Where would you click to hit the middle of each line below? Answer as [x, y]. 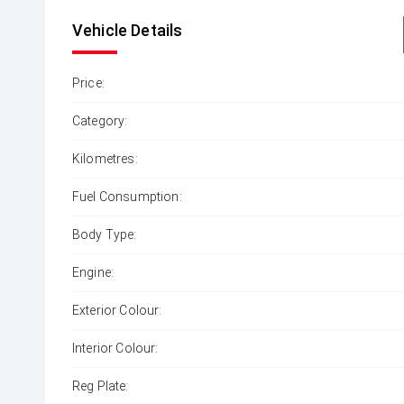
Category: [100, 121]
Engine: [93, 272]
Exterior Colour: [117, 310]
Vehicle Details [128, 30]
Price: [88, 83]
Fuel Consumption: [127, 197]
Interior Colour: [115, 348]
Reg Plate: [101, 386]
